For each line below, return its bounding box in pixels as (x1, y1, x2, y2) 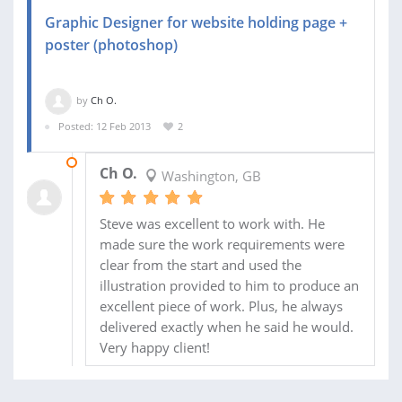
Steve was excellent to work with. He (99, 214, 325, 232)
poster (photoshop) (45, 35, 178, 56)
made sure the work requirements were (99, 234, 345, 253)
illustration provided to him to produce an (99, 275, 359, 294)
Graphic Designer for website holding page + (45, 13, 347, 33)
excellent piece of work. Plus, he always (99, 296, 343, 315)
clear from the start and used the (99, 255, 301, 274)
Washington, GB (157, 166, 261, 185)
